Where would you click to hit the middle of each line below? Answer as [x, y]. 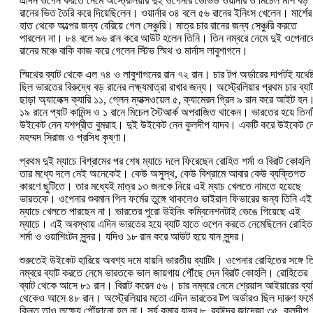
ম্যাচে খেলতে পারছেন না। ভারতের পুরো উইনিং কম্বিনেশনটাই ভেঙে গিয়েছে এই [160, 212]
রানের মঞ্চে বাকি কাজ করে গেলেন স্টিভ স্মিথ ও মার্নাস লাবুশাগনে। [134, 51]
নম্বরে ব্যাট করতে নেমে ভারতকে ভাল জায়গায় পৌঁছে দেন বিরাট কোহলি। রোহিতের [163, 273]
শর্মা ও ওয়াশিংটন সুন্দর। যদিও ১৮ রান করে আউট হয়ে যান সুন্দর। [133, 237]
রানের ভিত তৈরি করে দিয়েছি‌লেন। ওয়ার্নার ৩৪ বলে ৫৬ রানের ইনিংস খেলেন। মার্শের [166, 13]
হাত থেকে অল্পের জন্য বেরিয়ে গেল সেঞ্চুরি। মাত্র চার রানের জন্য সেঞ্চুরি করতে [158, 26]
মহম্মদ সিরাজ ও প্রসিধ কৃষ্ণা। [74, 138]
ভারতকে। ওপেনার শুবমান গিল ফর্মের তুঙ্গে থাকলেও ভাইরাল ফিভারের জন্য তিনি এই [166, 199]
